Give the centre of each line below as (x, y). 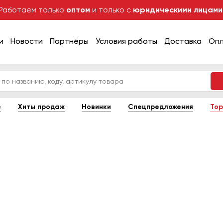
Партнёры (69, 41)
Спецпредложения (160, 107)
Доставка (183, 41)
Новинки (96, 107)
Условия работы (126, 41)
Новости (27, 41)
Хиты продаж (41, 107)
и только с (111, 10)
